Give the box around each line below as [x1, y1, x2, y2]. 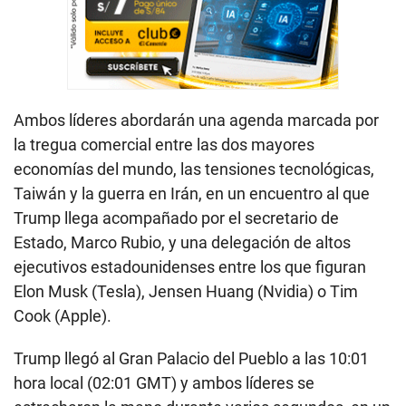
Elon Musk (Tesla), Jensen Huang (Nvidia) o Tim [14, 281, 358, 301]
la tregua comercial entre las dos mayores [14, 134, 314, 154]
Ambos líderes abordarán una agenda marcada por [14, 110, 379, 130]
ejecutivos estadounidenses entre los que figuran [14, 256, 366, 276]
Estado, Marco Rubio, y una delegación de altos [14, 232, 351, 252]
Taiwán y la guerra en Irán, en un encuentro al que [14, 183, 370, 203]
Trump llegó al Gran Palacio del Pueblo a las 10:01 [14, 348, 369, 368]
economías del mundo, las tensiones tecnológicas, [14, 159, 374, 179]
